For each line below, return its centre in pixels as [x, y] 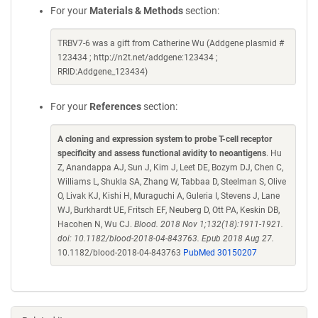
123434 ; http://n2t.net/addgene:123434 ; [138, 57]
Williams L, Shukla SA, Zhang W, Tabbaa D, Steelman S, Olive [172, 182]
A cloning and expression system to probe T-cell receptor [165, 139]
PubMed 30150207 [220, 253]
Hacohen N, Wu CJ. [96, 224]
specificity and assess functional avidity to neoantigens [162, 153]
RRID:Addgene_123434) [103, 72]
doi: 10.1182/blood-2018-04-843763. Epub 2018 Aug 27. [166, 238]
